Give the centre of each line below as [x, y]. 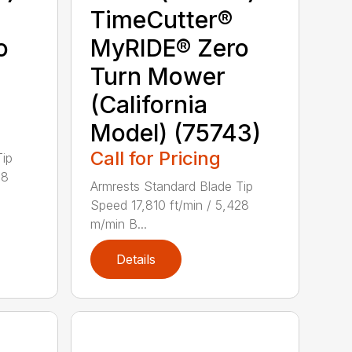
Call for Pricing [156, 158]
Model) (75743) [176, 132]
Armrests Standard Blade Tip [172, 186]
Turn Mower [158, 76]
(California [149, 104]
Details [136, 259]
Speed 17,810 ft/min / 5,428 [170, 205]
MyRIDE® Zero [170, 48]
